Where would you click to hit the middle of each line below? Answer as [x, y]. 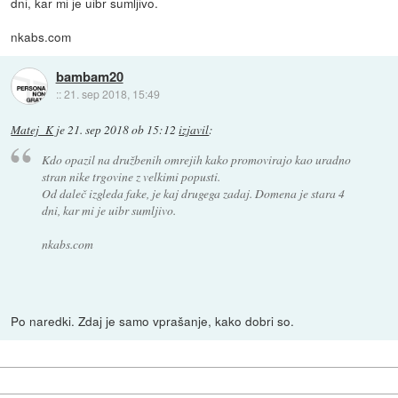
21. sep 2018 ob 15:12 [122, 130]
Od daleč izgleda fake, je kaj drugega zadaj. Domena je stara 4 [193, 193]
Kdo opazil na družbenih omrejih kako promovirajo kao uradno [196, 159]
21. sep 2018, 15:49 [111, 94]
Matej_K [32, 130]
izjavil [194, 130]
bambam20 [89, 77]
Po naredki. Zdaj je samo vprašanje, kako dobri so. [153, 320]
